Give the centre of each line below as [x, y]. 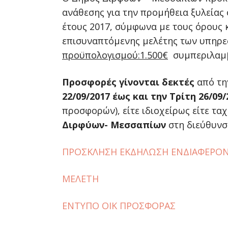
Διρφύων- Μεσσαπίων [114, 125]
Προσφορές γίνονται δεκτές [128, 82]
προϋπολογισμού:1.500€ [115, 55]
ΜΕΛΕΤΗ [80, 179]
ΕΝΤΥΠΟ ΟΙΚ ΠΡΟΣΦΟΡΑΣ [119, 206]
